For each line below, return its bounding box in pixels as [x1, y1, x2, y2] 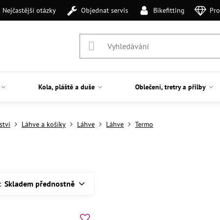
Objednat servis [81, 5, 129, 15]
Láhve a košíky [22, 120, 66, 129]
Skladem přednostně [4, 179, 75, 189]
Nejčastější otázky [2, 5, 56, 15]
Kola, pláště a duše [38, 82, 95, 91]
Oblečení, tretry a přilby [135, 82, 206, 91]
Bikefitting [153, 5, 185, 15]
